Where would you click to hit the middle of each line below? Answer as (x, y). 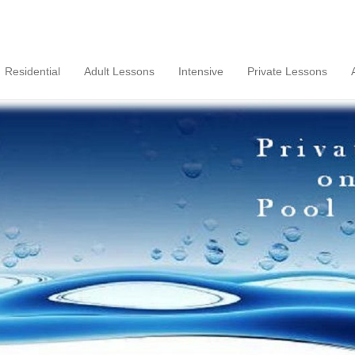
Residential (32, 71)
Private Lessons (287, 71)
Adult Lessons (119, 71)
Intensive (201, 71)
